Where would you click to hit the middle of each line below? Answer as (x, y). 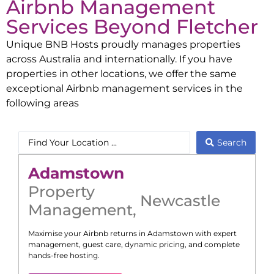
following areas (43, 102)
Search (232, 143)
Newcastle (180, 201)
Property (61, 192)
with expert (215, 234)
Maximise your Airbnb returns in (88, 234)
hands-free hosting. (64, 256)
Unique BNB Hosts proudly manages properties (123, 44)
